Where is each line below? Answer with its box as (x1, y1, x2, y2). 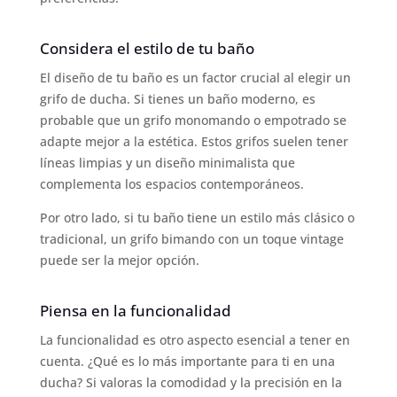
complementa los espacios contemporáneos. (39, 175, 304, 192)
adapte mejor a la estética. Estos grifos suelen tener (39, 132, 348, 150)
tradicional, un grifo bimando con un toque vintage (39, 230, 344, 247)
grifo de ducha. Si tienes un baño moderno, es (39, 90, 315, 107)
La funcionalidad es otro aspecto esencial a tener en (39, 331, 350, 348)
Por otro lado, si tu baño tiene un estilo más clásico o (39, 208, 354, 226)
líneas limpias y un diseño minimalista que (39, 153, 295, 171)
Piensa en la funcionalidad (39, 300, 231, 321)
